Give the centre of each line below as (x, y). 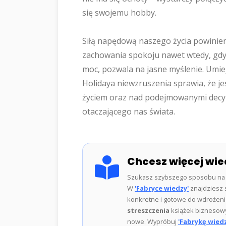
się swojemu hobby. (119, 12)
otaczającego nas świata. (129, 111)
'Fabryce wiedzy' (162, 188)
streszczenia (148, 210)
